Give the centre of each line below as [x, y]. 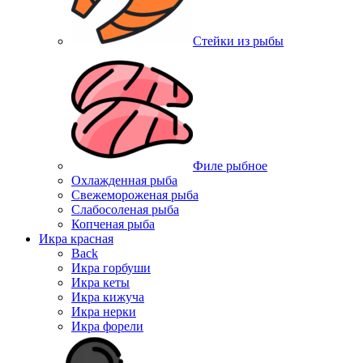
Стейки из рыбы [238, 41]
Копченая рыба [113, 224]
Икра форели [107, 326]
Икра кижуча [108, 297]
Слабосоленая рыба [125, 209]
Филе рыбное [230, 165]
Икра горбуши [111, 267]
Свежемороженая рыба [135, 194]
